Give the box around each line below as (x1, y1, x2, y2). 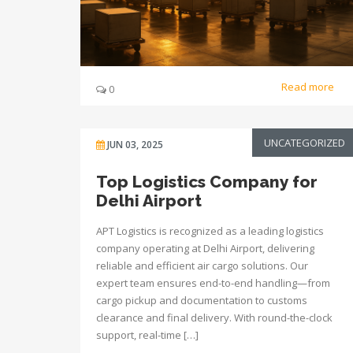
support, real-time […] (96, 328, 199, 342)
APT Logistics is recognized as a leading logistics (96, 224, 324, 238)
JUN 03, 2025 (107, 138, 163, 151)
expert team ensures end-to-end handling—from (96, 276, 330, 290)
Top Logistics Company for (96, 172, 318, 191)
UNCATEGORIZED (264, 136, 345, 150)
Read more (281, 79, 336, 94)
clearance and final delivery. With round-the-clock (96, 310, 333, 325)
